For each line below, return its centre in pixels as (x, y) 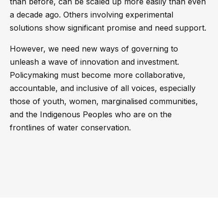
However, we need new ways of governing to (94, 49)
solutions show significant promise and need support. (108, 28)
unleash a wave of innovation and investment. (94, 62)
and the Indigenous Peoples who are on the (91, 114)
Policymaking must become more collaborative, (98, 75)
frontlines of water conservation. (70, 127)
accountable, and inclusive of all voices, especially (103, 88)
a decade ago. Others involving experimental (91, 15)
